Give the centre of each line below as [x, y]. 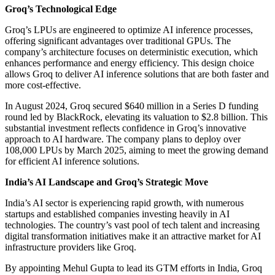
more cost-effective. [43, 85]
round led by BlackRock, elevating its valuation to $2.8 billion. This [136, 117]
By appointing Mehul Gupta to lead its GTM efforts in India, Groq [134, 268]
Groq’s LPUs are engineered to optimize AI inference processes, [129, 29]
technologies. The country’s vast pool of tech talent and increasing [132, 225]
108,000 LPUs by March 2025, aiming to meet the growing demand [137, 150]
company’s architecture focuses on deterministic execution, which [131, 52]
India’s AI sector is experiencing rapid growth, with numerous [124, 203]
